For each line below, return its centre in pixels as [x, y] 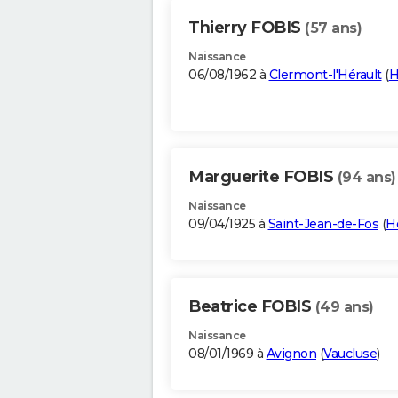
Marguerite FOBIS [263, 177]
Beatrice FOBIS [252, 307]
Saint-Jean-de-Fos [323, 224]
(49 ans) [344, 307]
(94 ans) [366, 178]
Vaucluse [350, 354]
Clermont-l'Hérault [325, 75]
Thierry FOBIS [247, 28]
